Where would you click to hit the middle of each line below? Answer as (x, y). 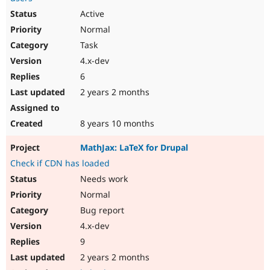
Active (91, 14)
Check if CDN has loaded (60, 163)
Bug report (101, 210)
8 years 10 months (116, 124)
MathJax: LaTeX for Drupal (134, 148)
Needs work (103, 179)
